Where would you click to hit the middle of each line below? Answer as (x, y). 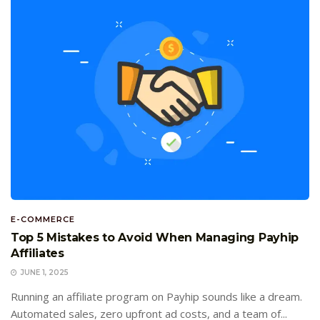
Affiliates (37, 254)
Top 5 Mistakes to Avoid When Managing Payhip (155, 238)
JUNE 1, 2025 (44, 273)
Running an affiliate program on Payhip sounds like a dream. (156, 297)
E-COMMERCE (43, 220)
